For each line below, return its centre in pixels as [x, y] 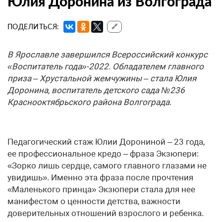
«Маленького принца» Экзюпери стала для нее [101, 190]
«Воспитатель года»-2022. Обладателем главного [106, 67]
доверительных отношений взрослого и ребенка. [106, 213]
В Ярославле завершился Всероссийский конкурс [108, 55]
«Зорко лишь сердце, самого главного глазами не [107, 166]
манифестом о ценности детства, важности [94, 201]
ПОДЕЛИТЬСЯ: [33, 27]
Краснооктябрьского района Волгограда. [89, 102]
